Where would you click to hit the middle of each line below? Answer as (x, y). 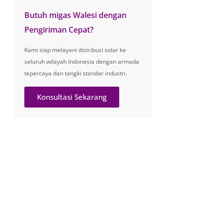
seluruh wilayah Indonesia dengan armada (82, 62)
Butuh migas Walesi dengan (76, 15)
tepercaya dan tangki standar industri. (76, 73)
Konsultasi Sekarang (72, 97)
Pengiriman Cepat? (59, 30)
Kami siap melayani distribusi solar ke (75, 50)
